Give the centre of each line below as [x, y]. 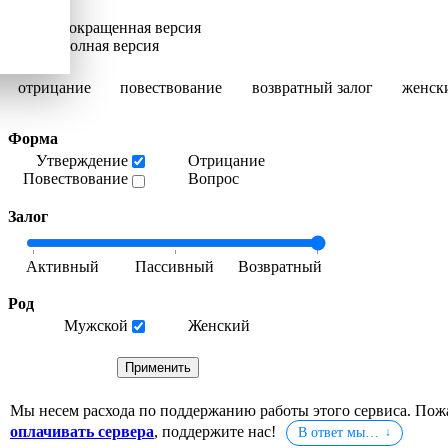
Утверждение [82, 161]
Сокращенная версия [129, 28]
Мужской [96, 325]
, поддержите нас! [217, 431]
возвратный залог [312, 87]
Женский [219, 325]
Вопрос [213, 179]
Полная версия [108, 46]
